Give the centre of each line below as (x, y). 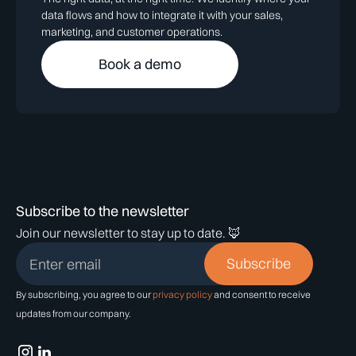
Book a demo (140, 64)
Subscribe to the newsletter (103, 211)
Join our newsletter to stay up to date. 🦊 (128, 233)
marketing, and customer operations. (132, 32)
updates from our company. (74, 313)
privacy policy (182, 294)
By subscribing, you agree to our (84, 294)
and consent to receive (261, 294)
